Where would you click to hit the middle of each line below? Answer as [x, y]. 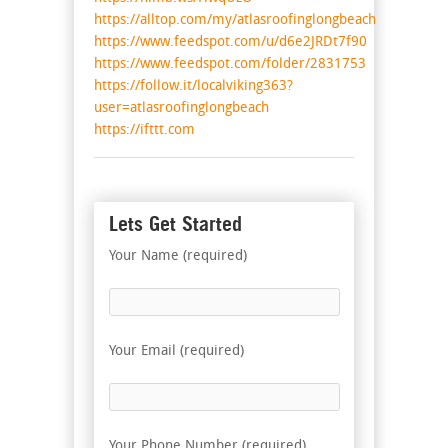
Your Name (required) [178, 257]
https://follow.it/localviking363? [193, 87]
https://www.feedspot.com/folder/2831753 [230, 65]
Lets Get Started [175, 224]
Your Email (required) [176, 352]
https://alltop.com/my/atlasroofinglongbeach [235, 21]
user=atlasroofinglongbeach [181, 109]
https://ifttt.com [144, 131]
